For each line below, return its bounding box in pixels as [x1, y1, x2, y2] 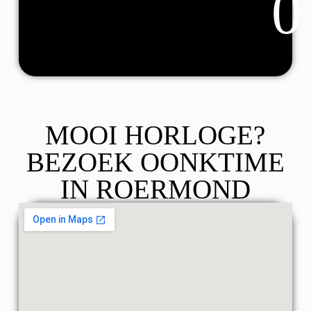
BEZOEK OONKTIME [26, 146, 285, 177]
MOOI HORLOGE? [45, 119, 266, 150]
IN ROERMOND [60, 174, 251, 204]
